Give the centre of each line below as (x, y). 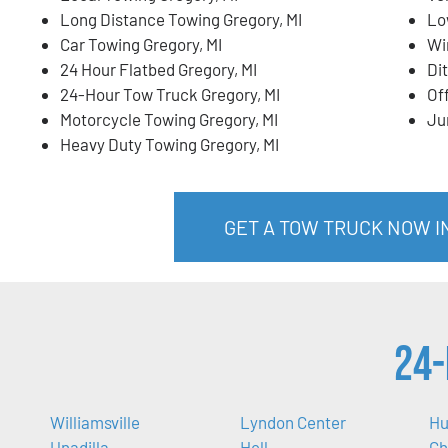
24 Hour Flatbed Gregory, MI (158, 69)
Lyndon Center (292, 422)
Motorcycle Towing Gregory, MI (169, 119)
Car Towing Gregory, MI (141, 44)
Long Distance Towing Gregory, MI (181, 19)
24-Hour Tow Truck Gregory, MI (170, 94)
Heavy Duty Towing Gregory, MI (169, 144)
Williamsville (95, 422)
